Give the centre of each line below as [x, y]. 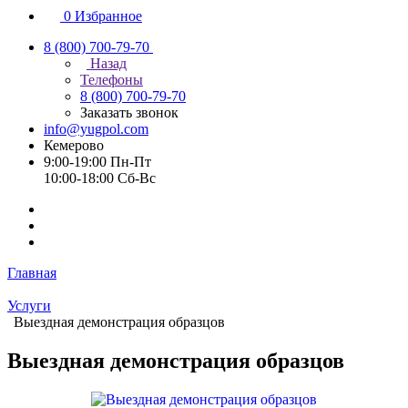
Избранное [108, 16]
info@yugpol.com [96, 129]
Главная [32, 273]
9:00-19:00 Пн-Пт [97, 162]
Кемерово [74, 145]
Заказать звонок [129, 112]
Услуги [29, 306]
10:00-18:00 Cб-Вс [100, 178]
